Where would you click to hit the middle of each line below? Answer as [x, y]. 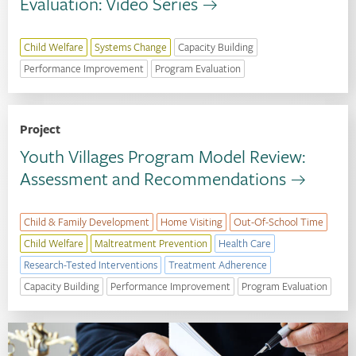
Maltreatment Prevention [151, 244]
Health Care [245, 244]
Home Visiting [192, 222]
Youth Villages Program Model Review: [163, 156]
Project [40, 129]
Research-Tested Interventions [91, 265]
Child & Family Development [87, 222]
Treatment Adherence [218, 265]
